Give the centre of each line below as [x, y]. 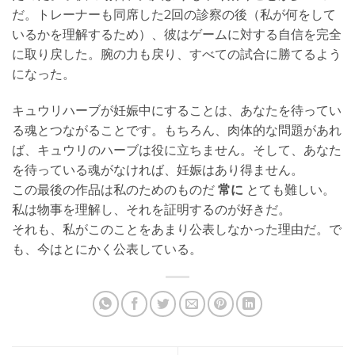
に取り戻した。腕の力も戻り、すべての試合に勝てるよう [177, 54]
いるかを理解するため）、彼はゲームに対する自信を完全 [177, 34]
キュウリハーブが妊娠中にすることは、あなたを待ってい [177, 110]
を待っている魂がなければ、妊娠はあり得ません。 [158, 170]
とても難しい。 [289, 189]
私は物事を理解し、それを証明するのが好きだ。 [151, 209]
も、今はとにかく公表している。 [107, 249]
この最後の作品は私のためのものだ [115, 189]
